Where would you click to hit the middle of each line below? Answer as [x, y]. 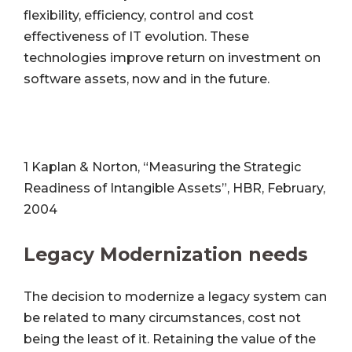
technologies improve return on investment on [172, 58]
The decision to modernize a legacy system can [175, 297]
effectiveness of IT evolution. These [136, 37]
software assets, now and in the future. [147, 79]
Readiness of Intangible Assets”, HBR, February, [174, 188]
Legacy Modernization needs [166, 254]
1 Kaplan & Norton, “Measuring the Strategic [162, 167]
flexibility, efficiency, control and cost [139, 16]
